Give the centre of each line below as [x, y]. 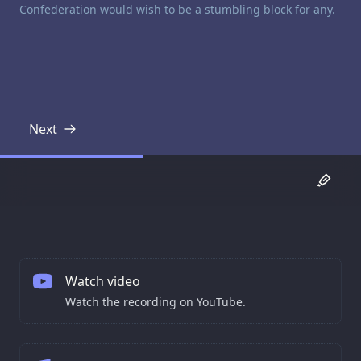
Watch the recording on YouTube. [156, 301]
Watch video [103, 281]
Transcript [66, 137]
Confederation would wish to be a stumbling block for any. [177, 10]
